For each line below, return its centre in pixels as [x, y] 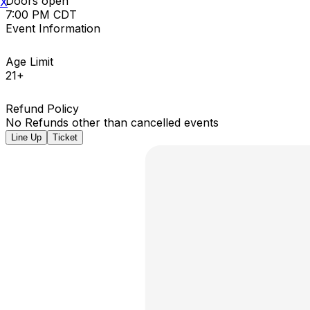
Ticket [65, 137]
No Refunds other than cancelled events [112, 122]
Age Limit [29, 61]
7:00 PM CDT [41, 14]
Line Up [26, 137]
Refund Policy [42, 108]
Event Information [53, 28]
